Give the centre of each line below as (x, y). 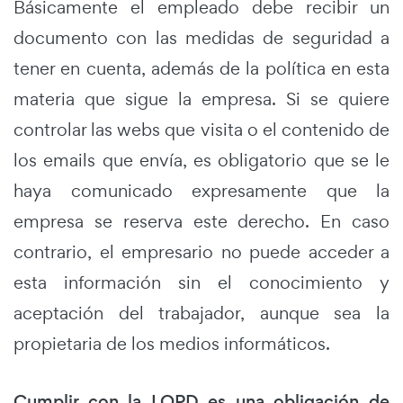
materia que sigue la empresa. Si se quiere (201, 99)
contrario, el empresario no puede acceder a (201, 251)
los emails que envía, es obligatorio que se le (201, 160)
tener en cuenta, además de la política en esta (201, 68)
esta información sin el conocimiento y (201, 282)
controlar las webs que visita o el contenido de (201, 129)
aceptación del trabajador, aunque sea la (201, 313)
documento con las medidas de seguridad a (201, 37)
